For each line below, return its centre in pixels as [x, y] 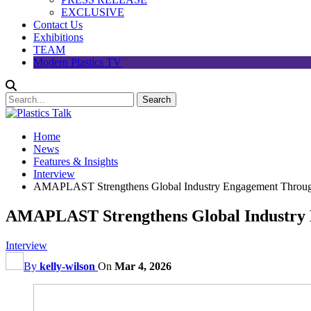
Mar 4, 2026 [143, 266]
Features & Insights [76, 161]
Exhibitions [58, 37]
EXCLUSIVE [93, 12]
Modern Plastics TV [77, 62]
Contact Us [58, 25]
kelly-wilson [67, 266]
